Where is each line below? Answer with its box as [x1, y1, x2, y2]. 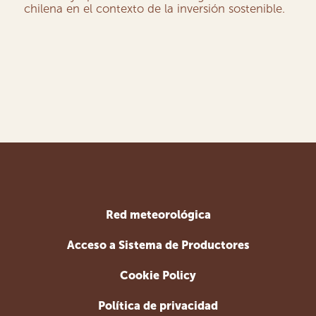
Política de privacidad [98, 298, 218, 312]
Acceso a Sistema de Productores [66, 238, 250, 252]
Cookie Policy [120, 268, 196, 282]
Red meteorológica [105, 207, 211, 221]
